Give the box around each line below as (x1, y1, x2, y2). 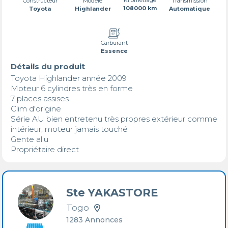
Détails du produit (10, 61, 85, 71)
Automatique (168, 5, 210, 12)
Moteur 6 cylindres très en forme (10, 83, 135, 93)
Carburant (100, 39, 128, 46)
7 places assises (10, 93, 71, 103)
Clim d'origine (10, 103, 63, 113)
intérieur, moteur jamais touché (10, 124, 130, 134)
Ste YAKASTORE (66, 186, 158, 199)
